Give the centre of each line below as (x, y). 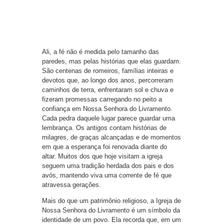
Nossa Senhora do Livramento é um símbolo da (111, 210)
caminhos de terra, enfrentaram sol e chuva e (108, 90)
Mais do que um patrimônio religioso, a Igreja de (111, 201)
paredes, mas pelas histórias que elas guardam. (111, 61)
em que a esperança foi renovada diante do (104, 147)
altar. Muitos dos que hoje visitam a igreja (102, 156)
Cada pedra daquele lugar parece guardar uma (108, 118)
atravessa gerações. (71, 185)
